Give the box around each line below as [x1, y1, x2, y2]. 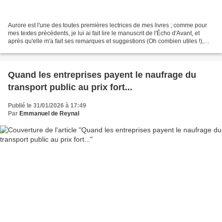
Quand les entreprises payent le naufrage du [8, 70, 196, 80]
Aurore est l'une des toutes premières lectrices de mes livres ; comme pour [8, 22, 207, 29]
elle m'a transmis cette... [8, 46, 72, 53]
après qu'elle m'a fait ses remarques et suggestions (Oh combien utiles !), [8, 38, 204, 45]
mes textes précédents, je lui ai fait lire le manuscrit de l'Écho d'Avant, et [8, 30, 200, 37]
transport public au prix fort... [8, 82, 132, 93]
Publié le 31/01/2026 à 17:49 [8, 102, 86, 110]
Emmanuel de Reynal [19, 110, 79, 117]
